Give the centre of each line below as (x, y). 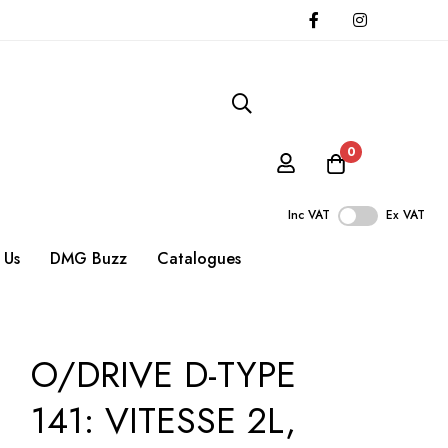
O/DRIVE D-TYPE (163, 375)
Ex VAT (405, 215)
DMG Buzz (88, 259)
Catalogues (199, 259)
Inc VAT (309, 215)
